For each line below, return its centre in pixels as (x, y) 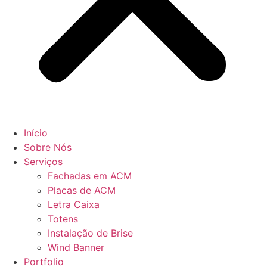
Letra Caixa (74, 204)
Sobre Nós (48, 147)
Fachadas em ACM (90, 176)
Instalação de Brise (90, 233)
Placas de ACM (82, 190)
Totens (63, 218)
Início (36, 133)
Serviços (43, 161)
